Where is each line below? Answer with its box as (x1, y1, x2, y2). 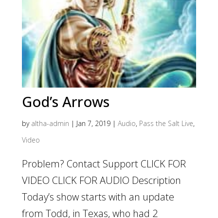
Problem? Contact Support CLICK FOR (21, 157, 186, 170)
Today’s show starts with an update (21, 190, 174, 203)
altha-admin (31, 118, 69, 128)
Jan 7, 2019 (76, 118, 110, 128)
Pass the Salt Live (139, 118, 193, 128)
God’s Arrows (21, 91, 109, 111)
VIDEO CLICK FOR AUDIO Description (21, 173, 181, 187)
